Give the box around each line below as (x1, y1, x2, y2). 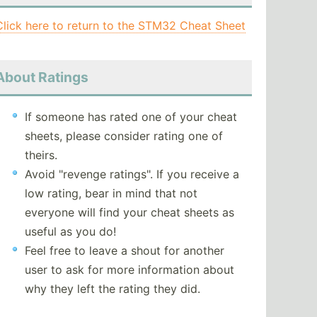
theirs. (24, 148, 57, 163)
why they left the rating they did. (24, 282, 200, 296)
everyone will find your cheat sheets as (24, 205, 234, 220)
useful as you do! (24, 224, 116, 239)
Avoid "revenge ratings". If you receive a (24, 167, 239, 182)
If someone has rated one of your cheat (24, 110, 237, 125)
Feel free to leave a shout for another (24, 243, 224, 258)
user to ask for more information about (24, 263, 234, 277)
